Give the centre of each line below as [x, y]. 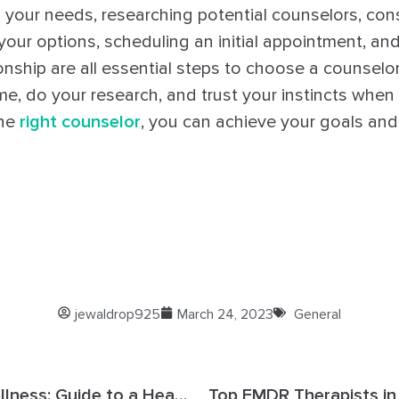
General [318, 314]
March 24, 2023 [225, 314]
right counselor [80, 122]
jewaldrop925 [118, 314]
